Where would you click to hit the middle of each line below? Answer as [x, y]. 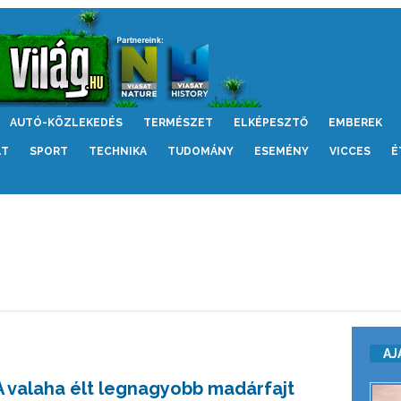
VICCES [350, 151]
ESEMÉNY [281, 151]
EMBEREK [355, 123]
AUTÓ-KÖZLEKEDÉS [66, 123]
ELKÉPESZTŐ [270, 123]
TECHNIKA [117, 151]
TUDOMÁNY [200, 151]
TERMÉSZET [178, 123]
